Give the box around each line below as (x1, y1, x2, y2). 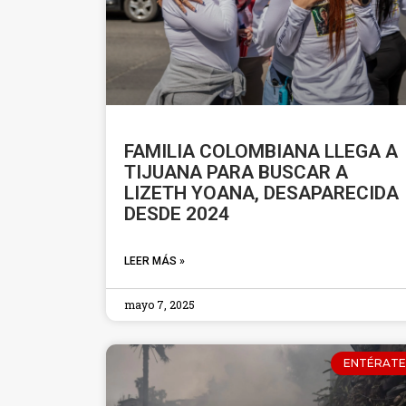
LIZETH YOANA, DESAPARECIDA (124, 181, 399, 204)
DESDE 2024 (124, 202, 229, 225)
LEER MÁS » (124, 254, 185, 267)
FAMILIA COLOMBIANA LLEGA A (124, 140, 398, 162)
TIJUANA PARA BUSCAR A (124, 160, 348, 183)
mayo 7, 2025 (124, 296, 195, 312)
